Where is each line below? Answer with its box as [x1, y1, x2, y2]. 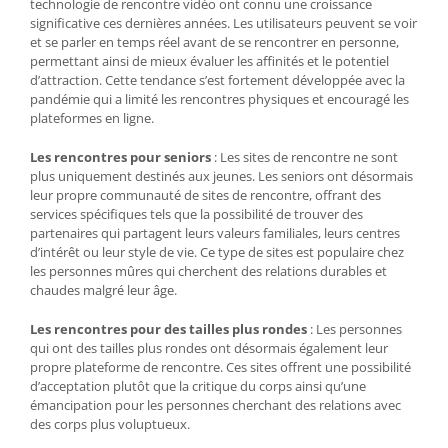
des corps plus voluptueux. [30, 415, 190, 434]
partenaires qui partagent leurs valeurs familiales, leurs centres [30, 224, 400, 243]
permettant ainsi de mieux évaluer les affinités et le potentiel [30, 52, 389, 71]
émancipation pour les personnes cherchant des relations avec [30, 396, 401, 415]
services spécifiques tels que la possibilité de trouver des [30, 205, 363, 224]
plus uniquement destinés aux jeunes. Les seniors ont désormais [30, 167, 413, 186]
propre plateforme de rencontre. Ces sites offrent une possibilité [30, 358, 411, 377]
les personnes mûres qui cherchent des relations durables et [30, 262, 387, 281]
